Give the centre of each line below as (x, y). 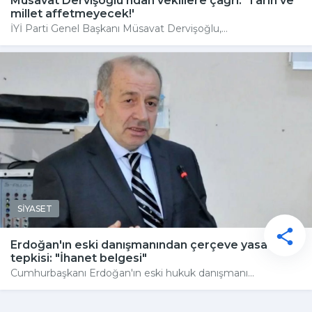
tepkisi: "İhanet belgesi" (79, 258)
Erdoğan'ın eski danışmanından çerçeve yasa (139, 245)
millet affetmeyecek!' (72, 14)
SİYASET (35, 209)
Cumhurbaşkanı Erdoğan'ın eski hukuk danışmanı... (132, 273)
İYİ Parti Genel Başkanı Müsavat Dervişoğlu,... (119, 29)
